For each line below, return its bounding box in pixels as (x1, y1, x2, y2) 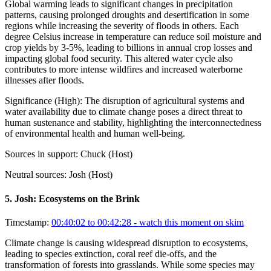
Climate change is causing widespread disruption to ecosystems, (5, 237, 248, 248)
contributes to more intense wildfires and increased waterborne (5, 64, 243, 75)
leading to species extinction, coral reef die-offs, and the (5, 248, 217, 259)
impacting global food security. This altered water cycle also (5, 53, 233, 64)
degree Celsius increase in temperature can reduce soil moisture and (5, 31, 261, 42)
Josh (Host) (69, 169, 113, 180)
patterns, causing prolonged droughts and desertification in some (5, 10, 249, 21)
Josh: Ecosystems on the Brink (15, 193, 140, 204)
